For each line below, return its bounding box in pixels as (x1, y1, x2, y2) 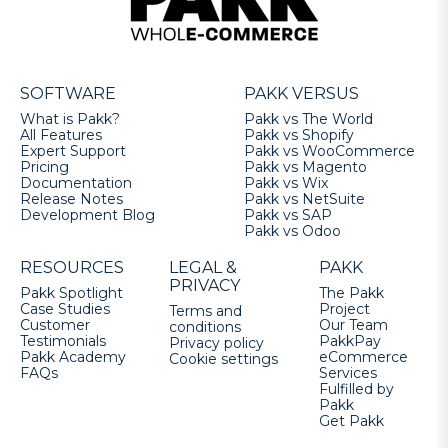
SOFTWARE (20, 84, 116, 104)
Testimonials (20, 332, 106, 351)
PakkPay (318, 332, 381, 351)
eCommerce (318, 348, 408, 367)
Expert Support (20, 142, 126, 161)
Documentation (20, 174, 132, 193)
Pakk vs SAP (244, 206, 332, 225)
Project (318, 300, 370, 319)
